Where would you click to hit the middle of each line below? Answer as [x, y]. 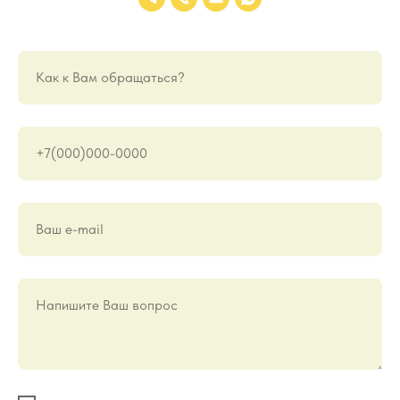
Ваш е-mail [70, 229]
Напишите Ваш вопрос [107, 305]
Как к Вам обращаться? [110, 77]
